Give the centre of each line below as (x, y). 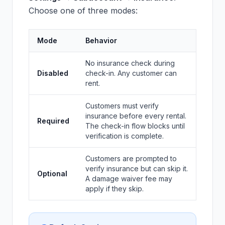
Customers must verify (122, 106)
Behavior (101, 40)
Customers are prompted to (131, 158)
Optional (52, 174)
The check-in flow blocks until (135, 126)
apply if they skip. (115, 189)
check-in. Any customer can (131, 73)
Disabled (53, 73)
